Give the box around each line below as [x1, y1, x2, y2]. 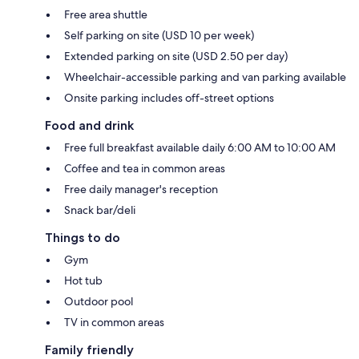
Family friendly [45, 341, 134, 357]
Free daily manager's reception [64, 181, 218, 196]
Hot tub [64, 272, 103, 288]
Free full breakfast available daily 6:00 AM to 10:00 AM [64, 139, 336, 155]
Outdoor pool [64, 293, 133, 309]
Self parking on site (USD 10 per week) [64, 27, 254, 42]
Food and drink [45, 117, 134, 133]
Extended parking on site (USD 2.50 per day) [64, 48, 288, 63]
